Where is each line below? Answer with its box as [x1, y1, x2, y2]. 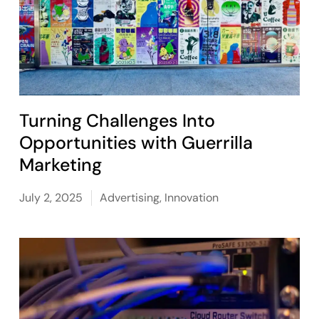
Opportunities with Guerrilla [19, 131, 253, 155]
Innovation [164, 190, 219, 205]
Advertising [100, 190, 160, 205]
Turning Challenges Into [19, 109, 216, 132]
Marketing [19, 153, 103, 177]
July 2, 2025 [19, 190, 83, 205]
